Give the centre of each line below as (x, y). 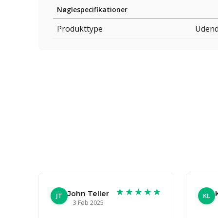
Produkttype (80, 29)
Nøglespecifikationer (92, 10)
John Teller (88, 193)
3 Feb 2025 (88, 202)
